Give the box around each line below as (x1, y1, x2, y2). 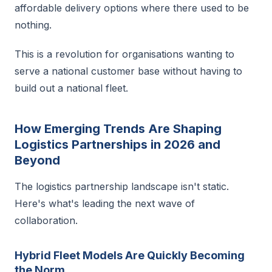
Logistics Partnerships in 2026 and (15, 137, 220, 152)
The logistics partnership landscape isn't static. (15, 180, 229, 192)
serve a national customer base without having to (15, 65, 242, 77)
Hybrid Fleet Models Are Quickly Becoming (15, 249, 245, 262)
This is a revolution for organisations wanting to (15, 48, 234, 60)
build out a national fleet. (15, 82, 128, 94)
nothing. (15, 19, 52, 31)
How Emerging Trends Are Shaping (15, 121, 222, 136)
